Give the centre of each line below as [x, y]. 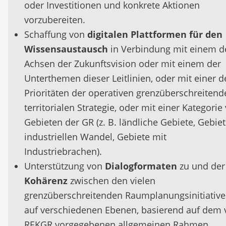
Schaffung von [56, 34]
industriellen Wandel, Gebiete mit [95, 137]
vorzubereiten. [55, 20]
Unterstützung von [65, 166]
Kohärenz [46, 181]
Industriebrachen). [63, 151]
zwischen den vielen [111, 181]
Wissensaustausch [66, 49]
